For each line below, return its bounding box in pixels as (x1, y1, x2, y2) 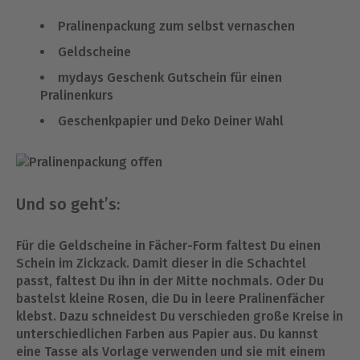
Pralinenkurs (40, 88, 113, 103)
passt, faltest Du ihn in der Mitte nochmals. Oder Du (16, 272, 324, 288)
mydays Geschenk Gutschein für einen (58, 70, 282, 85)
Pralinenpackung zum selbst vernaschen (58, 18, 295, 34)
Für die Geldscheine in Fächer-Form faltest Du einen (16, 237, 321, 253)
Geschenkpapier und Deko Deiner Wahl (58, 113, 284, 129)
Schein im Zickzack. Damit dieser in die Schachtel (16, 255, 306, 271)
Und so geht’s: (16, 194, 120, 214)
